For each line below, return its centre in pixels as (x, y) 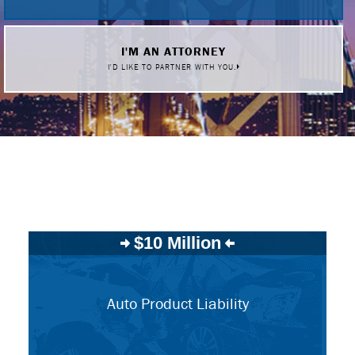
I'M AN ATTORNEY (174, 51)
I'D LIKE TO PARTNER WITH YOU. (172, 67)
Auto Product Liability (177, 303)
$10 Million (177, 243)
